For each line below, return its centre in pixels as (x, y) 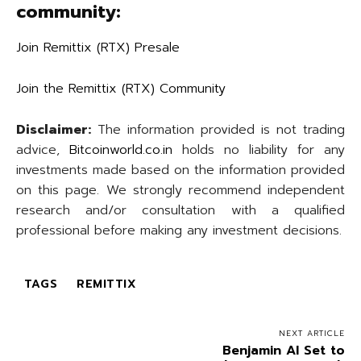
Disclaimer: (54, 130)
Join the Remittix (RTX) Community (121, 89)
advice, (43, 150)
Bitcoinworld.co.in (126, 150)
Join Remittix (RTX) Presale (98, 48)
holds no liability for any (263, 150)
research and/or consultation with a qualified (180, 211)
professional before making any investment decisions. (179, 231)
